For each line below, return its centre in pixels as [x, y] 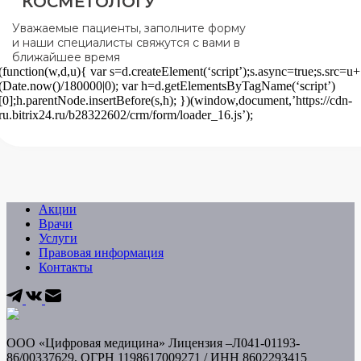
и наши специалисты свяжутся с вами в [126, 43]
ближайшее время [66, 57]
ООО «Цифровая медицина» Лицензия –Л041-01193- [153, 343]
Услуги [58, 238]
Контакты [66, 267]
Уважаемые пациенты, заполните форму [129, 28]
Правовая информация [101, 253]
